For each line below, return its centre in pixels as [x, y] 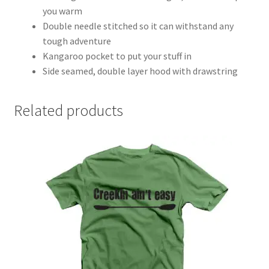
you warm [62, 11]
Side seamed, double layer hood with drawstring [140, 71]
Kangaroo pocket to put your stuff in [117, 56]
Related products [68, 111]
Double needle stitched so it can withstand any [138, 26]
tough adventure [77, 41]
